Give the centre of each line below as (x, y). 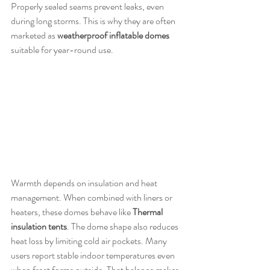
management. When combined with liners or (93, 198)
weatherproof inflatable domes (113, 36)
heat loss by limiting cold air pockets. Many (90, 241)
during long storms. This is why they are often (94, 21)
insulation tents (39, 227)
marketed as (34, 36)
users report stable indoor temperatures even (94, 256)
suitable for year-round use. (62, 50)
